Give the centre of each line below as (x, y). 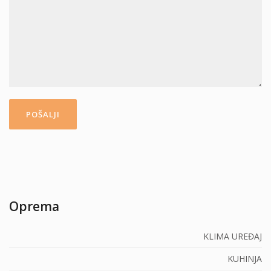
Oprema (34, 206)
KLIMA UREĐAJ (233, 236)
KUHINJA (245, 259)
